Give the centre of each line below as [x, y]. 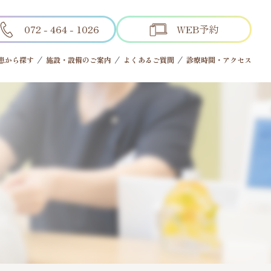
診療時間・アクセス [219, 60]
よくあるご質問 [149, 60]
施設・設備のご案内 [79, 60]
